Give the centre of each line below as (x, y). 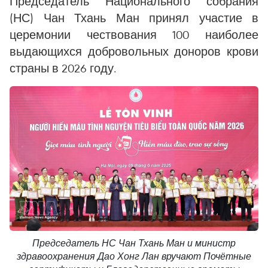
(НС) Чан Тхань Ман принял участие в (134, 18)
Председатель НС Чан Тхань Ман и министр (134, 243)
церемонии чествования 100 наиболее (134, 34)
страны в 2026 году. (63, 68)
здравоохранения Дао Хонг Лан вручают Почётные (134, 257)
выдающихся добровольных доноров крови (134, 51)
